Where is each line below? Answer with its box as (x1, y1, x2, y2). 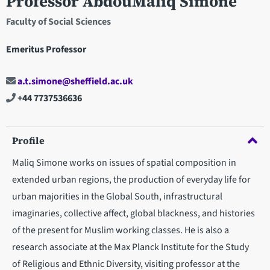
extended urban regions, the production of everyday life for (12, 172, 251, 186)
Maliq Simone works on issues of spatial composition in (12, 155, 236, 169)
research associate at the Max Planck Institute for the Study (12, 240, 249, 254)
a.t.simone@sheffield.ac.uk (16, 74, 133, 88)
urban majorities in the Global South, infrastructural (12, 189, 222, 203)
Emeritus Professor (6, 42, 86, 56)
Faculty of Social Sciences (6, 15, 111, 29)
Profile (12, 133, 45, 147)
